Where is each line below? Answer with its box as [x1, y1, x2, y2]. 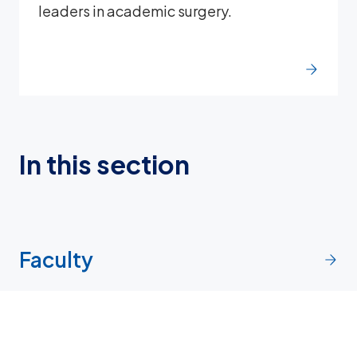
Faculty [19, 246, 93, 273]
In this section [19, 148, 190, 181]
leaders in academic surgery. [38, 2, 232, 21]
